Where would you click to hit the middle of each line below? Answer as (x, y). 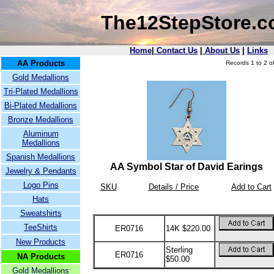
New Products (41, 242)
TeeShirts (41, 227)
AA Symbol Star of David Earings (186, 167)
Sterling (179, 250)
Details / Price (173, 187)
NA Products (41, 257)
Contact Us (176, 50)
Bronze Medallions (41, 120)
